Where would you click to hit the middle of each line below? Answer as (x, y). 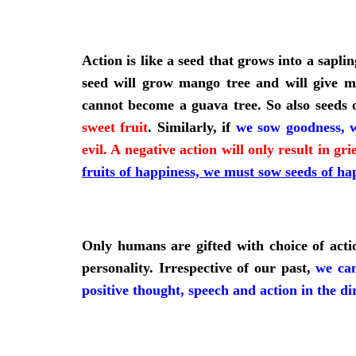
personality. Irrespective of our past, (199, 267)
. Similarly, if (190, 127)
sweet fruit (115, 127)
